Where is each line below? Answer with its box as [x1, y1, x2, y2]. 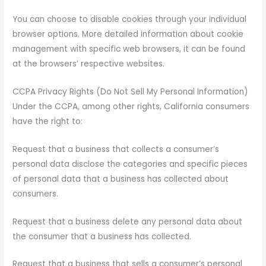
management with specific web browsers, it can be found [12, 43, 246, 55]
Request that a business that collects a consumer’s [12, 143, 220, 155]
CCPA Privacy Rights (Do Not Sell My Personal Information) [12, 85, 249, 97]
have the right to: [12, 115, 83, 127]
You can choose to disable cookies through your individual [12, 13, 247, 25]
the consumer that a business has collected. [12, 230, 192, 242]
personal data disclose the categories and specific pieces [12, 158, 248, 170]
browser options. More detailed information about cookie [12, 28, 244, 40]
